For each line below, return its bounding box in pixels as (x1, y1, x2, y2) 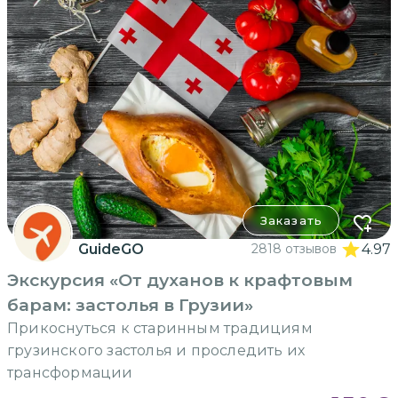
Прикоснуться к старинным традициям (7, 320, 313, 338)
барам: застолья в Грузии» (7, 294, 253, 316)
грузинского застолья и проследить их (7, 342, 306, 360)
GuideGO (78, 241, 144, 259)
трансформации (7, 364, 133, 382)
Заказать (259, 213, 322, 228)
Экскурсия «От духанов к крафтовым (7, 269, 353, 291)
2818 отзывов (251, 241, 337, 258)
